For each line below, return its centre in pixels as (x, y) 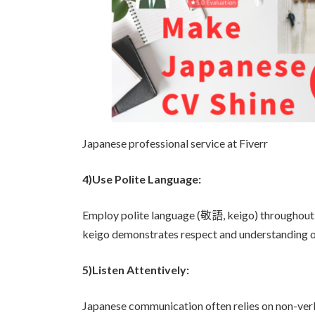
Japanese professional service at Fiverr (175, 143)
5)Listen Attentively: (136, 269)
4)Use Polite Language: (142, 179)
